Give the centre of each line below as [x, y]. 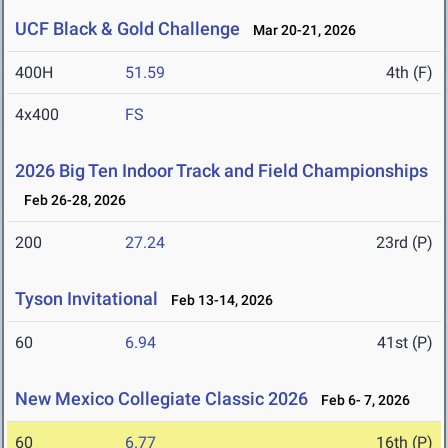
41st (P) [405, 343]
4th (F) [409, 73]
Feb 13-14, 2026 [217, 300]
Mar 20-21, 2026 [300, 30]
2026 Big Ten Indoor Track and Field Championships [221, 171]
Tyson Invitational [86, 299]
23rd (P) [404, 243]
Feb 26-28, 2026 [70, 200]
